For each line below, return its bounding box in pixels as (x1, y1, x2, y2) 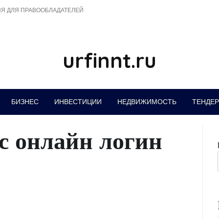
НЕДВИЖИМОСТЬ (117, 97, 176, 106)
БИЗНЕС (11, 97, 39, 106)
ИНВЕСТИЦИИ (54, 97, 102, 106)
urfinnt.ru (63, 47, 156, 73)
